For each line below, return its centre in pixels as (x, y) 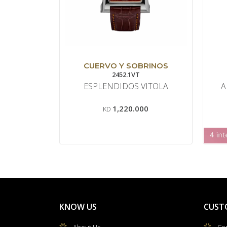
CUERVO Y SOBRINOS (126, 66)
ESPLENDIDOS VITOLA (126, 86)
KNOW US (78, 207)
